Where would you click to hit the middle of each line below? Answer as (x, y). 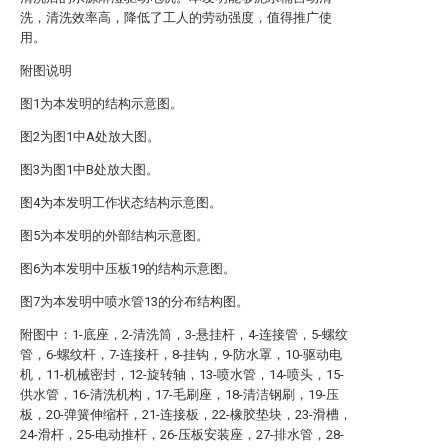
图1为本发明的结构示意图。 (101, 103)
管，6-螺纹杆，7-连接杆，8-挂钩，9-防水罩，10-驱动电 (181, 354)
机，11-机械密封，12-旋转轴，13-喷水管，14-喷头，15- (182, 374)
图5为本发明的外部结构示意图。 (114, 235)
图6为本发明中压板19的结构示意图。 (128, 268)
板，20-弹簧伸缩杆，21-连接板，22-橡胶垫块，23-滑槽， (186, 414)
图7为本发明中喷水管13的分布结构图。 (134, 301)
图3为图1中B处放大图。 (89, 169)
